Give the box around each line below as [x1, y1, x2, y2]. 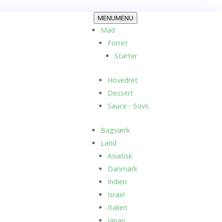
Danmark [108, 164, 137, 173]
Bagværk [101, 125, 130, 135]
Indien [108, 177, 127, 186]
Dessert [108, 88, 133, 98]
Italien [108, 203, 127, 212]
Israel [108, 190, 125, 199]
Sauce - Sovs [108, 101, 149, 111]
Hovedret [108, 75, 138, 85]
